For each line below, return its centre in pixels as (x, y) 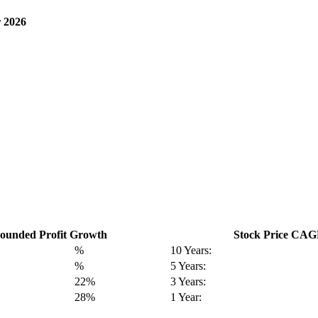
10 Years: (191, 250)
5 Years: (188, 265)
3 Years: (188, 281)
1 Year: (186, 297)
